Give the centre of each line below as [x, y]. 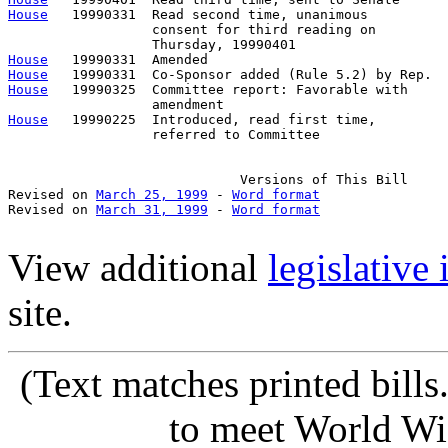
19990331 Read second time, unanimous [208, 14]
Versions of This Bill [208, 179]
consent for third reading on [196, 29]
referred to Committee [164, 134]
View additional [138, 267]
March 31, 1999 [152, 209]
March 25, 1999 [152, 194]
